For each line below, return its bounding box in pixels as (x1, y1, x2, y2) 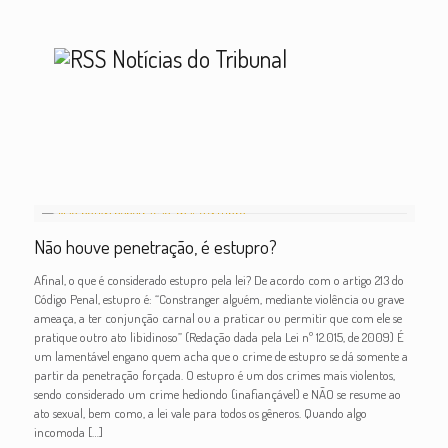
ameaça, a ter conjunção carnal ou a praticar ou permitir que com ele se (33, 310, 402, 326)
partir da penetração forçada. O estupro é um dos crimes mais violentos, (33, 367, 395, 383)
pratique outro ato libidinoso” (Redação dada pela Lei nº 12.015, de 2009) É (33, 329, 404, 345)
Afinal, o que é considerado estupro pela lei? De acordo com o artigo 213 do (33, 272, 404, 288)
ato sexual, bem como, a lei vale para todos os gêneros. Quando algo (33, 405, 367, 421)
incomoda (33, 424, 85, 440)
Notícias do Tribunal (111, 43, 287, 74)
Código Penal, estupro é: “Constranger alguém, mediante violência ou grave (33, 291, 404, 307)
